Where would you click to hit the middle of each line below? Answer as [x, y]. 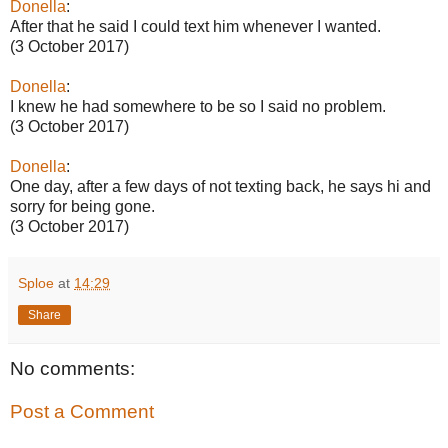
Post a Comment [82, 412]
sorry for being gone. [82, 206]
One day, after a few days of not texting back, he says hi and [220, 186]
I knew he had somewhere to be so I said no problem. [198, 106]
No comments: [72, 368]
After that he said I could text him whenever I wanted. [195, 26]
